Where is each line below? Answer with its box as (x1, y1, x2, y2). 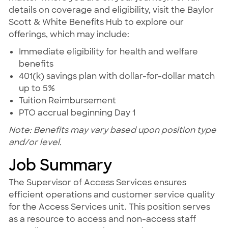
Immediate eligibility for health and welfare (18, 46, 198, 58)
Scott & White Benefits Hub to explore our (8, 17, 184, 28)
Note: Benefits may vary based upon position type (8, 125, 216, 136)
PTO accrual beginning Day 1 (18, 107, 135, 119)
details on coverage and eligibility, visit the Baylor (8, 5, 214, 16)
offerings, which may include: (8, 29, 129, 40)
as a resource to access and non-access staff (8, 214, 196, 225)
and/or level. (8, 137, 62, 148)
